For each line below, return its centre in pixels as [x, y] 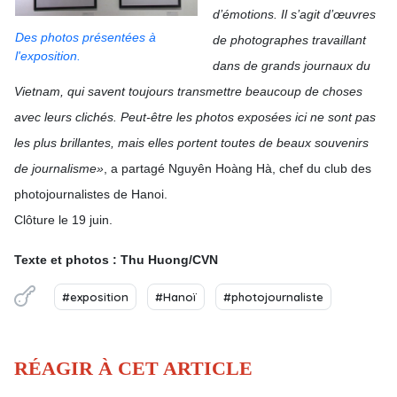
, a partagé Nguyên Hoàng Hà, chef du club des [237, 168]
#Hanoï [176, 297]
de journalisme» [59, 168]
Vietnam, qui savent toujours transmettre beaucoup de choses [188, 91]
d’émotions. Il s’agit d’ [273, 14]
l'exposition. [48, 56]
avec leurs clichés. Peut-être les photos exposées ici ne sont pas [195, 117]
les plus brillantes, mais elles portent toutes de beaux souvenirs [191, 143]
